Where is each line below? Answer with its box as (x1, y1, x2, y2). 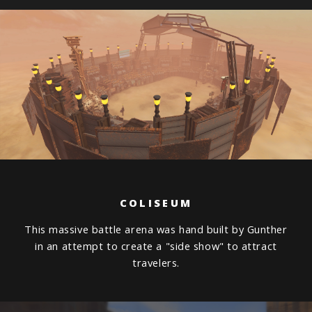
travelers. (132, 256, 180, 270)
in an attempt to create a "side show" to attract (35, 239, 277, 253)
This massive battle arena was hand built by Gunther (24, 222, 288, 237)
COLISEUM (119, 195, 193, 210)
